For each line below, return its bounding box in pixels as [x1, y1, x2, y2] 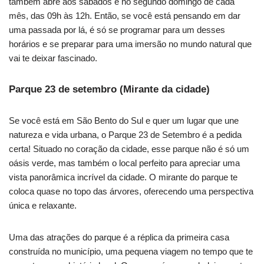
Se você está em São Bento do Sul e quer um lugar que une [9, 115, 239, 126]
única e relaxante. [9, 200, 77, 211]
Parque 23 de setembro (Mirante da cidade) [9, 84, 210, 95]
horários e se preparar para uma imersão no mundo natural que [9, 39, 252, 49]
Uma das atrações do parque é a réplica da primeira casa [9, 232, 229, 243]
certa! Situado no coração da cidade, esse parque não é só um [9, 144, 249, 154]
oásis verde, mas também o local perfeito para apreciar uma [9, 158, 240, 169]
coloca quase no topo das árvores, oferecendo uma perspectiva [9, 186, 253, 197]
